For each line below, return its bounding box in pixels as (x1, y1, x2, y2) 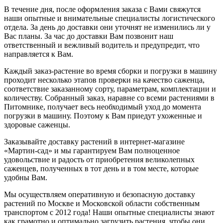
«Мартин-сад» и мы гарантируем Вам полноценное (4, 146, 180, 155)
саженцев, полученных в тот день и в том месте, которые (4, 164, 199, 173)
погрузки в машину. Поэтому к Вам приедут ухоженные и (4, 111, 202, 120)
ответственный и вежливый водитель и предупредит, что (4, 40, 200, 49)
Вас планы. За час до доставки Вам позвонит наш (4, 31, 173, 40)
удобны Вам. (4, 173, 47, 182)
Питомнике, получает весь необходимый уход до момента (4, 102, 201, 111)
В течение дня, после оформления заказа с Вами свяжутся (4, 4, 201, 13)
